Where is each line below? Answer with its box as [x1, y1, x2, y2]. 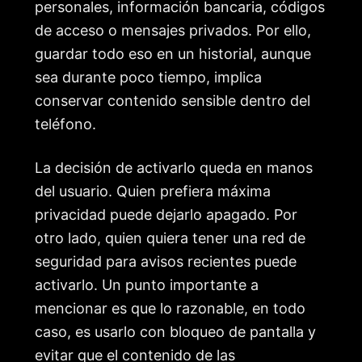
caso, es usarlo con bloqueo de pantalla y [35, 323, 316, 341]
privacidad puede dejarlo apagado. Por [35, 206, 297, 224]
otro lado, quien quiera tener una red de [35, 229, 305, 247]
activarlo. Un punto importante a [35, 276, 259, 294]
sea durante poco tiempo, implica [35, 68, 262, 86]
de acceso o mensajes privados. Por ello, [35, 21, 311, 39]
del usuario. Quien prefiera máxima [35, 183, 271, 200]
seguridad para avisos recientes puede [35, 253, 297, 271]
